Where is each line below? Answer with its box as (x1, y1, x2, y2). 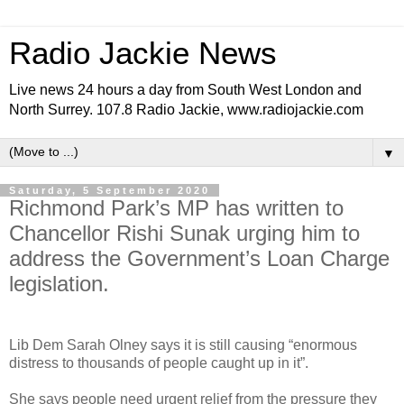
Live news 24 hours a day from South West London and (9, 82, 362, 97)
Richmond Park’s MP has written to (9, 196, 344, 220)
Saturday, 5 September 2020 (9, 185, 210, 196)
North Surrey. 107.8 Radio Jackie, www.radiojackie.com (9, 102, 363, 117)
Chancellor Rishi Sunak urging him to (9, 221, 360, 245)
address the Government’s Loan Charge (9, 246, 390, 271)
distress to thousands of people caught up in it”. (9, 354, 308, 371)
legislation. (9, 271, 109, 296)
